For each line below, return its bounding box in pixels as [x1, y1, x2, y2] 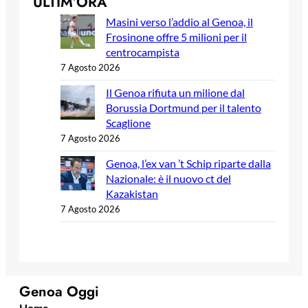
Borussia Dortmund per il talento [106, 101, 261, 115]
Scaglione [106, 116, 151, 130]
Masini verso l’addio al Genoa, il [106, 15, 253, 29]
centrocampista [106, 45, 179, 59]
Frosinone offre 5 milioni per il [106, 30, 247, 44]
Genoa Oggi [19, 281, 99, 302]
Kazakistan [106, 187, 158, 201]
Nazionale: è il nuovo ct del [106, 172, 231, 186]
